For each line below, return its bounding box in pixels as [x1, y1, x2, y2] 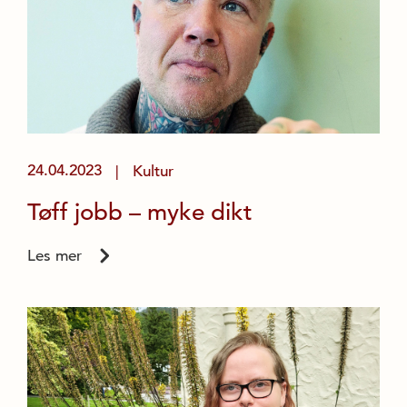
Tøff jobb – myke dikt [27, 197, 253, 226]
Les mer [27, 245, 82, 265]
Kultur [133, 161, 174, 181]
